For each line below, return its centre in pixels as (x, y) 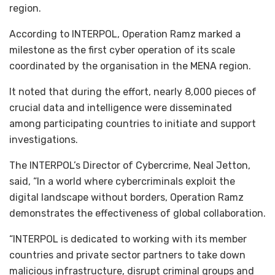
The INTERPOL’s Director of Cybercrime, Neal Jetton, (130, 165)
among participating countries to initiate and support (133, 123)
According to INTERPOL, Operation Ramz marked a (125, 34)
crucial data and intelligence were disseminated (121, 107)
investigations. (44, 139)
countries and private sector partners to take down (127, 255)
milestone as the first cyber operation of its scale (122, 50)
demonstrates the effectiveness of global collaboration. (137, 213)
